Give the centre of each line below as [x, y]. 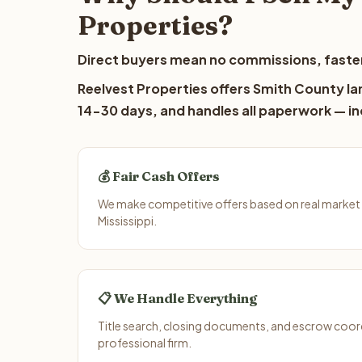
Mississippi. [127, 221]
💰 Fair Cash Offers [159, 176]
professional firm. [145, 343]
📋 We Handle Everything [177, 298]
